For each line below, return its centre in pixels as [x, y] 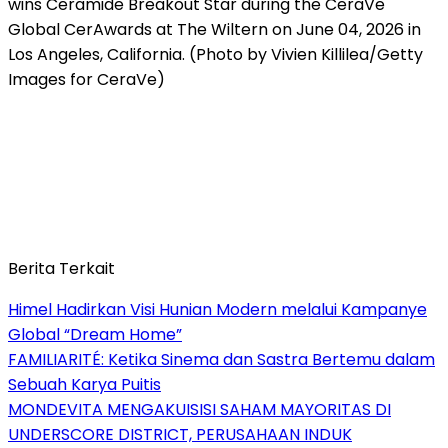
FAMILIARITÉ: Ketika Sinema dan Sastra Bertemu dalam [221, 359]
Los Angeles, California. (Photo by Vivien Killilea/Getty [215, 54]
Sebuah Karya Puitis [84, 384]
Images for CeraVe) [86, 79]
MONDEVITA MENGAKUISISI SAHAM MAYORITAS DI [199, 409]
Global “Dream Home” [95, 334]
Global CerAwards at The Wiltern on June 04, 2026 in [214, 29]
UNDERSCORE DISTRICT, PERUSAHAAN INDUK [180, 434]
